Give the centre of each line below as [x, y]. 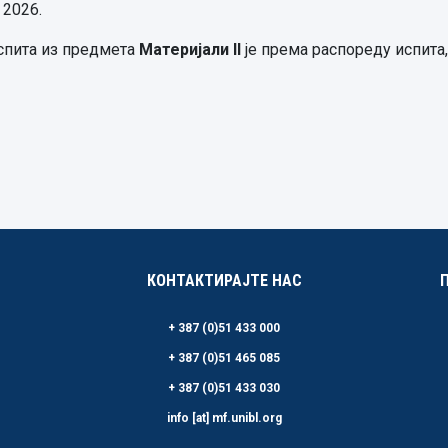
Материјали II [190, 49]
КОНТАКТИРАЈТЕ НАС [224, 280]
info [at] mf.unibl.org [224, 418]
